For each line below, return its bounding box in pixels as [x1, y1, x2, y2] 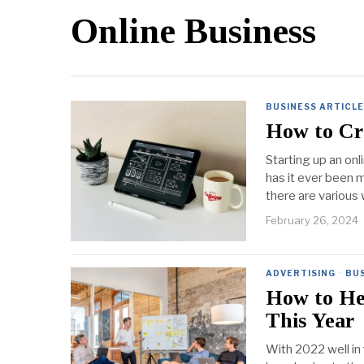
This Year [266, 309, 354, 333]
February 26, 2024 [266, 214, 358, 227]
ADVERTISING [266, 268, 336, 279]
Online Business [71, 11, 316, 52]
